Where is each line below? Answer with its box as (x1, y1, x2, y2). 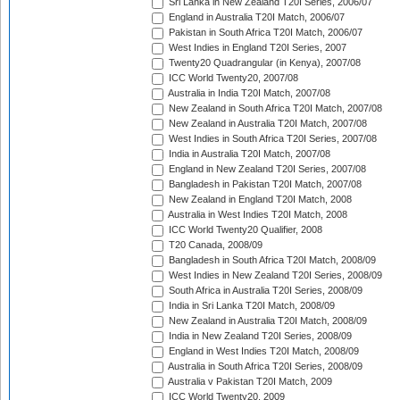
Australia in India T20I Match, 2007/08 (166, 87, 330, 99)
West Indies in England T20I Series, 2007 (166, 42, 346, 54)
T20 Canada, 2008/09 (166, 239, 262, 251)
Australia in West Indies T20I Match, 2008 (166, 209, 347, 221)
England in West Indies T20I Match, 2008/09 (166, 346, 359, 357)
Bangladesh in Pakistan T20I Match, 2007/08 (166, 179, 362, 190)
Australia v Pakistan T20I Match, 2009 (166, 376, 332, 387)
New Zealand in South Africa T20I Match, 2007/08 (166, 103, 382, 114)
